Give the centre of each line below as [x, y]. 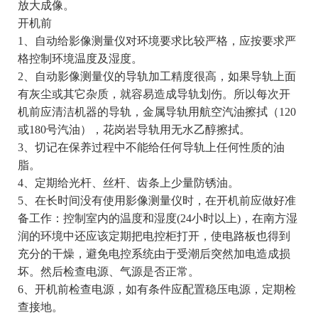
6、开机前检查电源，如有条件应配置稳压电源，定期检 [157, 290]
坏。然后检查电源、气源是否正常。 [108, 272]
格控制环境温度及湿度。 [80, 59]
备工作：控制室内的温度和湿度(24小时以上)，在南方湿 [157, 219]
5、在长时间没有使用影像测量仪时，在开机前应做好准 [157, 201]
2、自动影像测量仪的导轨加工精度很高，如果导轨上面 [157, 77]
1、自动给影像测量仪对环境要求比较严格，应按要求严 [157, 41]
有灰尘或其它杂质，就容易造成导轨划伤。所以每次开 [154, 94]
